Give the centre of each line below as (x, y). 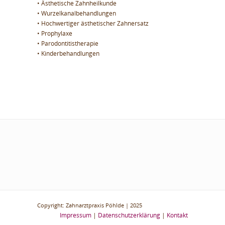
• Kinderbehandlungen (68, 53)
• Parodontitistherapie (68, 43)
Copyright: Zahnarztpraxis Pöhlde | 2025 (90, 205)
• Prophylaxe (55, 33)
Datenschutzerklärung (129, 215)
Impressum (76, 215)
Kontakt (177, 215)
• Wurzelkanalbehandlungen (77, 13)
